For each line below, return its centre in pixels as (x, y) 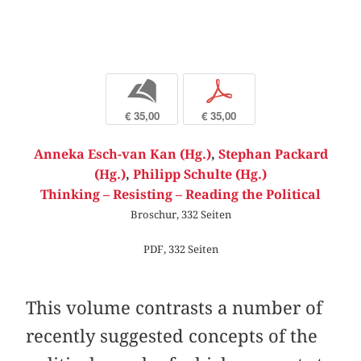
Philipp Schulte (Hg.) (200, 175)
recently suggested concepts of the (172, 336)
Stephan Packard (273, 155)
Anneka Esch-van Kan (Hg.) (122, 155)
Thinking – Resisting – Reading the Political (180, 195)
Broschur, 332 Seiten (180, 215)
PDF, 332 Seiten (180, 249)
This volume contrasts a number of (174, 308)
